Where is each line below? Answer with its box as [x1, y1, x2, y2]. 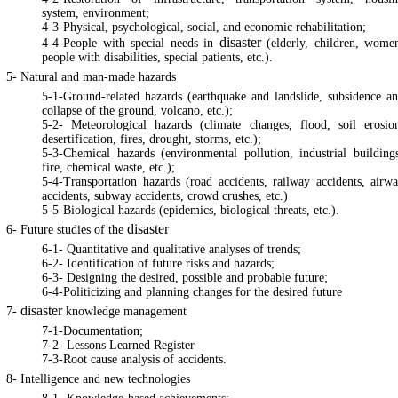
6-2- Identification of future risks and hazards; [42, 257, 275, 270]
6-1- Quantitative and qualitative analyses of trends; [42, 243, 301, 256]
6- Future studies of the [6, 223, 127, 236]
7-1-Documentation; [42, 324, 143, 338]
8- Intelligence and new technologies [6, 372, 190, 386]
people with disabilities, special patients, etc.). [42, 51, 273, 64]
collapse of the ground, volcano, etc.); [42, 104, 233, 117]
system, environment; [42, 6, 149, 20]
